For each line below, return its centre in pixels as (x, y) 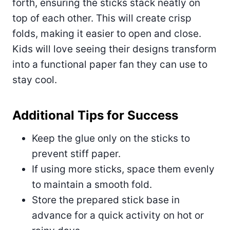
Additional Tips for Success (95, 115)
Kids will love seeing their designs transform (114, 49)
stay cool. (35, 80)
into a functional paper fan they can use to (110, 64)
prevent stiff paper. (76, 154)
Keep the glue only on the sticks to (111, 138)
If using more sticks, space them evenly (123, 169)
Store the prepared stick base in (106, 200)
